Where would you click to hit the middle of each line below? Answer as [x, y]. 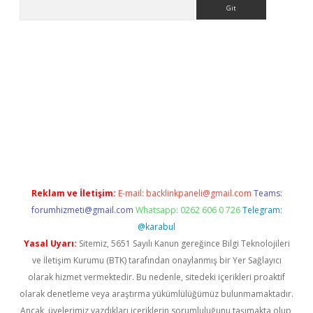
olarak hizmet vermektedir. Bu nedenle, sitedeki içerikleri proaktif [156, 277]
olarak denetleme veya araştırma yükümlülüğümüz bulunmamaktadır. [156, 294]
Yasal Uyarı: [50, 243]
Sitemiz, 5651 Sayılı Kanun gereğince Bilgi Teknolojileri [183, 243]
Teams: [268, 193]
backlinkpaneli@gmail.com [198, 193]
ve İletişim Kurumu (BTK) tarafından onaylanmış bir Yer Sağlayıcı [156, 260]
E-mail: [132, 193]
